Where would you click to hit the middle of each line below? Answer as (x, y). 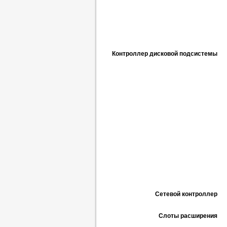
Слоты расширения (188, 216)
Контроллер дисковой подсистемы (165, 54)
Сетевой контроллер (186, 194)
